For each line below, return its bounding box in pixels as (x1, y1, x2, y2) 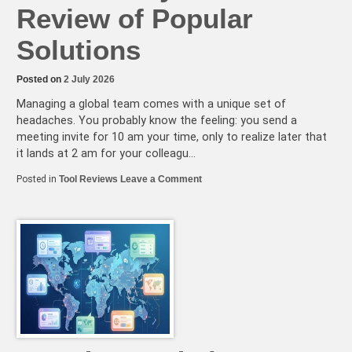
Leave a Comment (120, 173, 202, 185)
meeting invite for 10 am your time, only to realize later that (16, 130, 327, 145)
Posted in (16, 173, 59, 185)
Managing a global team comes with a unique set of (16, 97, 286, 112)
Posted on (16, 73, 64, 85)
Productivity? (201, 260, 261, 272)
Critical (201, 282, 233, 294)
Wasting (201, 227, 237, 239)
